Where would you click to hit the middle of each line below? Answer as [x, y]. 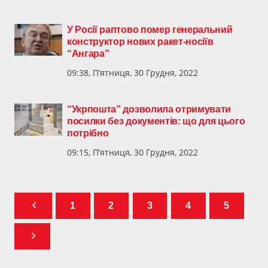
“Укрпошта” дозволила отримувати [149, 109]
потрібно [88, 133]
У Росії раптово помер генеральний [150, 30]
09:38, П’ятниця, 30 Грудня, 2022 [133, 73]
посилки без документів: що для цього [156, 121]
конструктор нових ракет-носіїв [140, 42]
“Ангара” [88, 54]
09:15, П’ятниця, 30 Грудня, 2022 [133, 153]
